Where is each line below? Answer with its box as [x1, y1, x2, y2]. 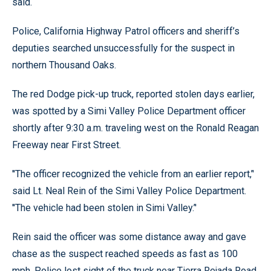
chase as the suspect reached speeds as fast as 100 [12, 248, 238, 260]
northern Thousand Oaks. [12, 59, 116, 71]
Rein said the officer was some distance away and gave [12, 231, 246, 243]
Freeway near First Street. [12, 139, 121, 151]
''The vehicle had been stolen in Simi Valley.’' [12, 202, 197, 214]
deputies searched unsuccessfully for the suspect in [12, 42, 235, 54]
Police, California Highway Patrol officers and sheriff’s [12, 25, 240, 37]
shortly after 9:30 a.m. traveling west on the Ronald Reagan [12, 122, 259, 134]
